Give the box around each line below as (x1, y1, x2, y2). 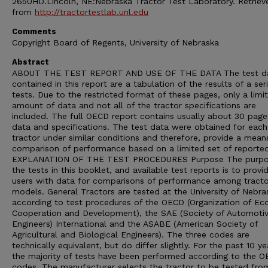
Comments (12, 27, 56, 36)
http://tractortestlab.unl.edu (35, 7, 148, 17)
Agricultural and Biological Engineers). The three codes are (12, 230, 249, 239)
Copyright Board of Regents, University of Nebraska (12, 38, 219, 47)
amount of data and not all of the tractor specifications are (12, 100, 256, 110)
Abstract (12, 57, 49, 66)
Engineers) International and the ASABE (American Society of (12, 219, 258, 229)
